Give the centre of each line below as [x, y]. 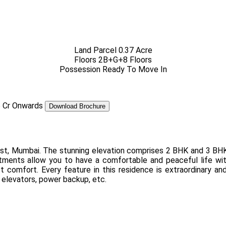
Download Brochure [77, 106]
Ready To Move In [134, 69]
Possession [81, 69]
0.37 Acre [135, 50]
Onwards [27, 105]
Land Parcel [96, 50]
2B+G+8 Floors [125, 60]
